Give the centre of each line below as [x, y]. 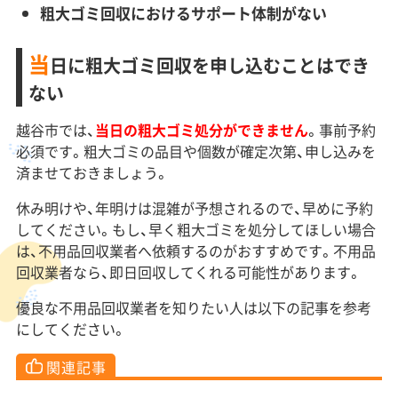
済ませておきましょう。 [92, 173]
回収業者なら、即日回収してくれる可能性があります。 [188, 272]
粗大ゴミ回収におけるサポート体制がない [183, 13]
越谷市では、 [55, 130]
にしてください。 [71, 329]
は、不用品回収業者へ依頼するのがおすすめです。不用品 [195, 251]
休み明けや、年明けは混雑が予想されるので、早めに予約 [194, 208]
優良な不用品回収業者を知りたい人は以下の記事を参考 [193, 308]
